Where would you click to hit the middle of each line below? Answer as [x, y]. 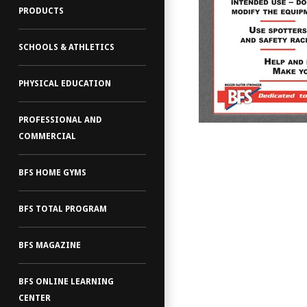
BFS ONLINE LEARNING [66, 282]
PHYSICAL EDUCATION [65, 84]
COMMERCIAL [47, 136]
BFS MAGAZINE [50, 245]
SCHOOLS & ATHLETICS [66, 47]
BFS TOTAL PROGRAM [63, 209]
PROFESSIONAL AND [60, 120]
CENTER [35, 298]
